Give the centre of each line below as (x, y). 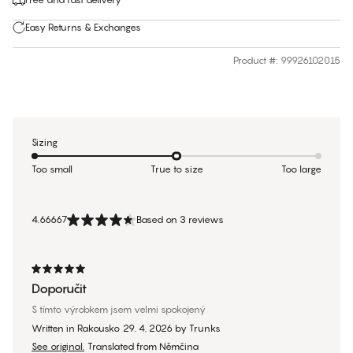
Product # (255, 61)
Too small (52, 169)
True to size (177, 169)
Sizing (45, 143)
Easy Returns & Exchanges (83, 28)
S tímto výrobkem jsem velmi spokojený (119, 310)
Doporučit (59, 289)
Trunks (205, 329)
